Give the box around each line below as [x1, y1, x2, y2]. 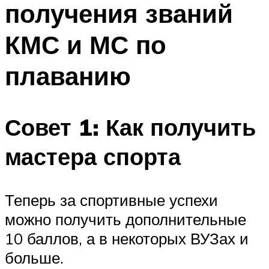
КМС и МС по [5, 29, 166, 61]
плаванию [5, 60, 131, 92]
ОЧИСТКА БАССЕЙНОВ [29, 62, 128, 73]
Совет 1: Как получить [5, 112, 256, 142]
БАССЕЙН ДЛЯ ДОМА [29, 45, 121, 55]
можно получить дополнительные [5, 209, 246, 229]
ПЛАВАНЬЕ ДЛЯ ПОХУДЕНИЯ [29, 28, 154, 38]
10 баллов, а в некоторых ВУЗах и [5, 228, 249, 248]
